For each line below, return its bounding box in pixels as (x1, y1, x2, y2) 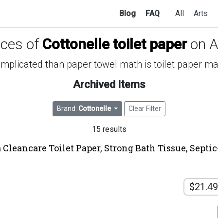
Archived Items (73, 78, 145, 91)
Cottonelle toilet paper (42, 36, 187, 53)
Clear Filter (128, 105, 162, 113)
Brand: (56, 105, 78, 113)
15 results (91, 125, 127, 134)
